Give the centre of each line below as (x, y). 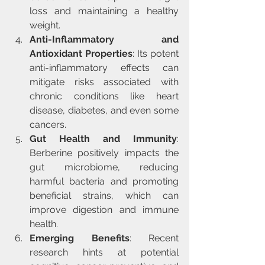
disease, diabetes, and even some (104, 110)
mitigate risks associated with (104, 82)
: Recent (154, 238)
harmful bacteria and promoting (104, 181)
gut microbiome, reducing (104, 167)
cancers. (48, 125)
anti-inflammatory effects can (104, 68)
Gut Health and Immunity (103, 139)
